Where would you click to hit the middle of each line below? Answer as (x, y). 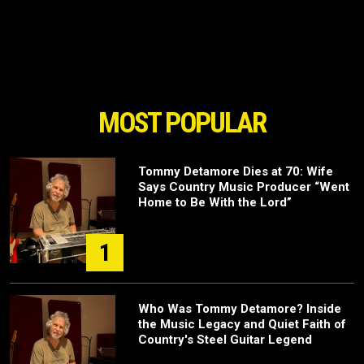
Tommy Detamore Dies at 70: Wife (236, 171)
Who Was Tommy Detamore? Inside (240, 309)
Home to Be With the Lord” (215, 202)
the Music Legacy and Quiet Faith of (242, 324)
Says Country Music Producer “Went (244, 187)
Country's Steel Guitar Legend (225, 340)
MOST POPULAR (182, 123)
